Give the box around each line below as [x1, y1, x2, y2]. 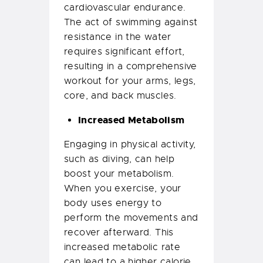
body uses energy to [64, 197, 162, 210]
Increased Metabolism [78, 114, 185, 127]
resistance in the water [64, 31, 171, 43]
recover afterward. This [64, 227, 174, 239]
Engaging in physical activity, [64, 139, 196, 151]
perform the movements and [64, 212, 198, 224]
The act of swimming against [64, 16, 198, 29]
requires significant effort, [64, 46, 185, 58]
